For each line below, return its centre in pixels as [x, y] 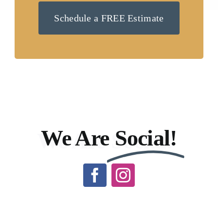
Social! [146, 138]
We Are [75, 138]
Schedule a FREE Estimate [109, 18]
